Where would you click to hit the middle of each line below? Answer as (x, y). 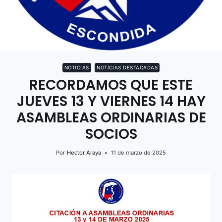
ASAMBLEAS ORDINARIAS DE (111, 118)
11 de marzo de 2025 (138, 153)
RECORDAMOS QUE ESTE (111, 85)
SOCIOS (111, 134)
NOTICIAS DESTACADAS (127, 68)
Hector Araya (84, 153)
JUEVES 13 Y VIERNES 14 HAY (111, 102)
